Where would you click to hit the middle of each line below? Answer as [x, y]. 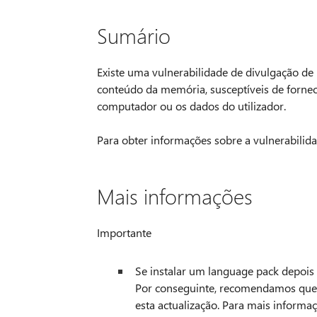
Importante [124, 233]
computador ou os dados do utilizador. [191, 106]
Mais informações [174, 196]
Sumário [133, 36]
